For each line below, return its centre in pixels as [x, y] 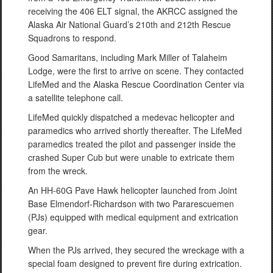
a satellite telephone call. [76, 97]
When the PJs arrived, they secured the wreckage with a [136, 250]
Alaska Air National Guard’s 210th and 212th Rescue [129, 24]
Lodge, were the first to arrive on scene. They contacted [136, 70]
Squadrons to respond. [72, 37]
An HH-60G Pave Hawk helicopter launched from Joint [133, 190]
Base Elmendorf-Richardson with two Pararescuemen [131, 203]
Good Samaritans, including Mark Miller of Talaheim [128, 57]
